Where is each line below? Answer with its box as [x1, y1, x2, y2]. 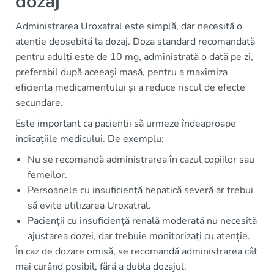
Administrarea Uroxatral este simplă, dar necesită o [15, 20, 242, 33]
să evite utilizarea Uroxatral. [28, 199, 151, 212]
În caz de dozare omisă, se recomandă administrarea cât [15, 245, 257, 258]
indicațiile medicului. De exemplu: [15, 132, 164, 146]
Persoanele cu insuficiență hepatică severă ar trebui [28, 183, 253, 197]
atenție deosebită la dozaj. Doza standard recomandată [15, 35, 255, 48]
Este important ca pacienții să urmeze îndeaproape [15, 117, 236, 130]
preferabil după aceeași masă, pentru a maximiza [15, 65, 228, 79]
